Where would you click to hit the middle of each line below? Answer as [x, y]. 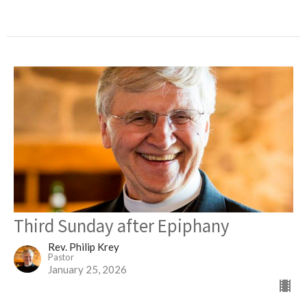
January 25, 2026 [87, 269]
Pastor [61, 257]
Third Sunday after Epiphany [122, 225]
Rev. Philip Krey [84, 246]
